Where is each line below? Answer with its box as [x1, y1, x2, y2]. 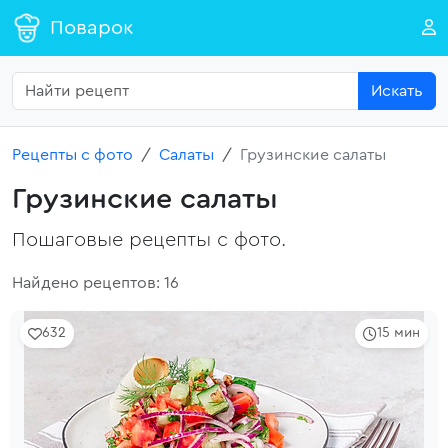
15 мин [377, 326, 420, 340]
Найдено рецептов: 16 [12, 275, 179, 291]
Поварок [50, 18, 133, 38]
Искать [371, 83, 423, 99]
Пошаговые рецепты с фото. [12, 230, 286, 250]
